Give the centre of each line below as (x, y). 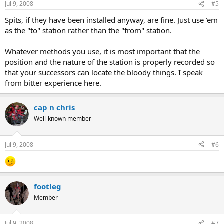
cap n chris (54, 108)
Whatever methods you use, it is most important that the (102, 52)
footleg (48, 186)
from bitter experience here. (53, 83)
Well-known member (63, 119)
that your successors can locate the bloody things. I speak (104, 73)
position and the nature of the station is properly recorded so (110, 62)
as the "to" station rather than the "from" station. (88, 31)
